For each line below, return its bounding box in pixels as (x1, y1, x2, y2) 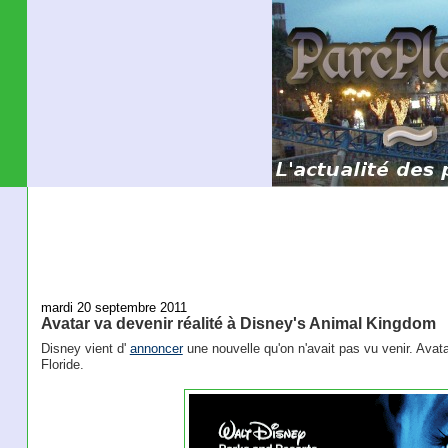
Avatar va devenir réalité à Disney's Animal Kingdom (40, 313, 436, 332)
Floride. (40, 357, 84, 373)
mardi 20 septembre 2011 (40, 299, 187, 315)
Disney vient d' (40, 341, 130, 357)
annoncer (129, 341, 183, 357)
